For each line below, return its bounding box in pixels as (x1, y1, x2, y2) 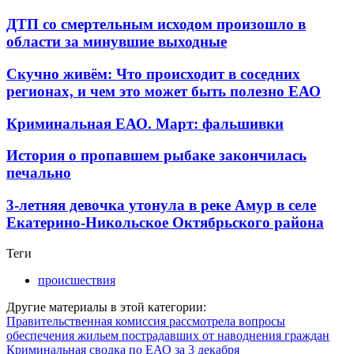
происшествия (38, 273, 115, 287)
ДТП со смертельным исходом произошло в (6, 16, 306, 33)
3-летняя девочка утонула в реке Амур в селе (6, 197, 316, 214)
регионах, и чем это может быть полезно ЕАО (6, 82, 321, 100)
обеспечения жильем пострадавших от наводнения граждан (6, 328, 330, 342)
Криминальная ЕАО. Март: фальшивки (6, 115, 284, 132)
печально (6, 164, 71, 182)
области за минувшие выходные (6, 33, 227, 51)
